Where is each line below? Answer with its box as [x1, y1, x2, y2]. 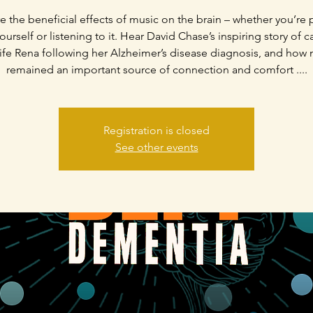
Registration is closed [103, 124, 210, 137]
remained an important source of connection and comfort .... [6, 63, 307, 76]
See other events [115, 140, 198, 154]
